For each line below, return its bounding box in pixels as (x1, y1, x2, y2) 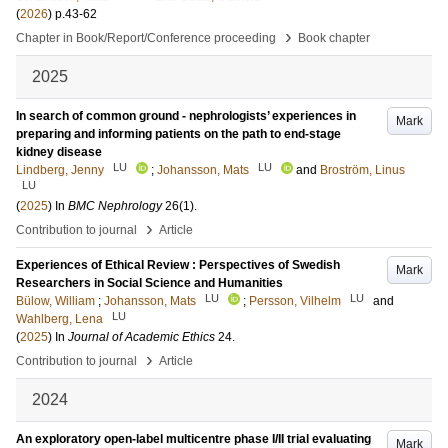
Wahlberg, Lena (16, 312, 103, 326)
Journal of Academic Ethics (68, 330, 215, 344)
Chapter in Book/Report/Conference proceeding (16, 31, 276, 45)
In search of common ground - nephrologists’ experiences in (16, 109, 356, 123)
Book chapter (298, 31, 370, 45)
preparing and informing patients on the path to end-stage (16, 127, 341, 141)
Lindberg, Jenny (16, 163, 104, 177)
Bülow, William (16, 294, 95, 308)
